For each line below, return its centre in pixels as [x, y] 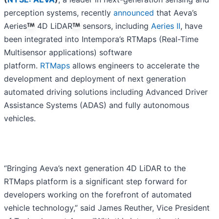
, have [191, 26]
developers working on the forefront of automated [98, 195]
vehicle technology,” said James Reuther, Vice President [107, 208]
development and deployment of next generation [95, 79]
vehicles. [20, 119]
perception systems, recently [59, 13]
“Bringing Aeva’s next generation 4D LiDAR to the [95, 168]
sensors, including [116, 26]
